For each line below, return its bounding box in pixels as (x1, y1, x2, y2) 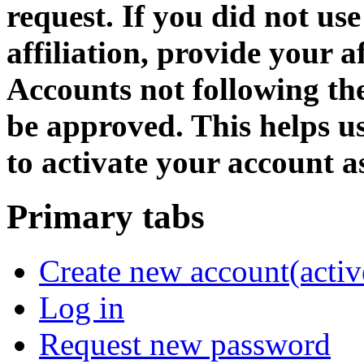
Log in (39, 289, 124, 325)
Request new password (39, 326, 331, 362)
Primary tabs (6, 197, 205, 236)
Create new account (39, 253, 289, 288)
